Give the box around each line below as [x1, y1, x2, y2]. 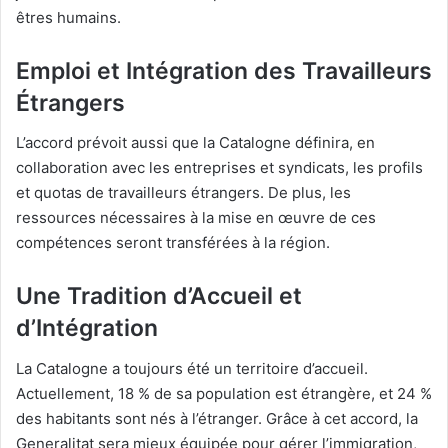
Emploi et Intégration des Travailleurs [16, 56, 432, 85]
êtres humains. [16, 7, 121, 27]
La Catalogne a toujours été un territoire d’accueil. [16, 358, 368, 378]
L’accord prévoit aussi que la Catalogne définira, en [16, 133, 375, 153]
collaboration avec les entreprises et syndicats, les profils [16, 158, 423, 178]
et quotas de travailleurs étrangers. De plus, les [16, 183, 351, 203]
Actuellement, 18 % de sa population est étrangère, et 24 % [16, 383, 432, 403]
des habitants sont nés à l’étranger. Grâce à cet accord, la [16, 408, 418, 428]
